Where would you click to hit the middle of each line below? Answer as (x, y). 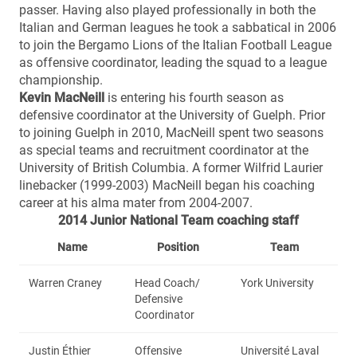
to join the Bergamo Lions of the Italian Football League (175, 45)
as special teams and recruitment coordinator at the (164, 150)
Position (178, 247)
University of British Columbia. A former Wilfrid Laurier (171, 167)
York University (277, 282)
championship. (61, 80)
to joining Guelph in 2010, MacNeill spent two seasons (171, 132)
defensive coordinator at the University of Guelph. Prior (172, 115)
